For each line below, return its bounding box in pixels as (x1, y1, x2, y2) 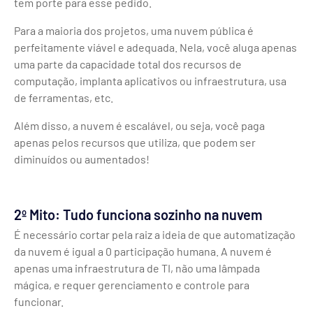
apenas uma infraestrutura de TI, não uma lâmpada (14, 261, 260, 275)
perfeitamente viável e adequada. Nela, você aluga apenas (14, 41, 297, 54)
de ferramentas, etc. (14, 91, 113, 105)
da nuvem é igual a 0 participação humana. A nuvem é (14, 245, 272, 259)
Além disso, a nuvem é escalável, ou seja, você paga (14, 119, 265, 133)
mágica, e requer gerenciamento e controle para (14, 278, 249, 292)
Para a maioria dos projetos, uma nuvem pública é (14, 24, 254, 38)
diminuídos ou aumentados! (14, 152, 150, 166)
